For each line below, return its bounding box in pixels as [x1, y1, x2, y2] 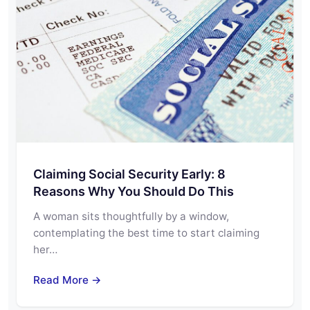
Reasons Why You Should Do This [33, 183, 234, 199]
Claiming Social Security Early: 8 [33, 166, 226, 181]
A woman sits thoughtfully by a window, [33, 209, 229, 223]
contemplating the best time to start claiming [33, 226, 259, 239]
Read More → [33, 273, 102, 286]
